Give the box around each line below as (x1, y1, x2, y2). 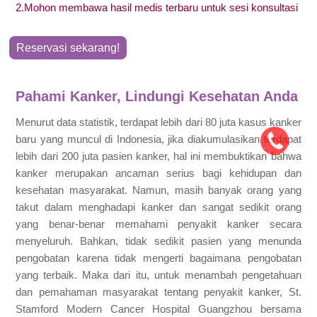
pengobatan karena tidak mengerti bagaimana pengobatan (16, 252, 301, 265)
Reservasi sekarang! (16, 42, 120, 54)
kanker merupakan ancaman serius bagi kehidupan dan (16, 167, 301, 180)
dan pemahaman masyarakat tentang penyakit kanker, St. (16, 286, 301, 299)
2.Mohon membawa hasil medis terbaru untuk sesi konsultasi (16, 1, 299, 14)
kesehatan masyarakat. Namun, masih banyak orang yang (16, 184, 301, 197)
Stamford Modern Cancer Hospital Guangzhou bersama (16, 303, 301, 316)
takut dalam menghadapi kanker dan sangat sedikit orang (16, 201, 301, 214)
